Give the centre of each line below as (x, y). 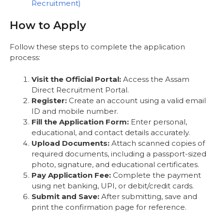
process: (25, 58)
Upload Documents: (70, 143)
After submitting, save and (148, 196)
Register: (49, 100)
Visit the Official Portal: (76, 79)
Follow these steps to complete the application (97, 47)
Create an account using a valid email (136, 100)
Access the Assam (155, 79)
